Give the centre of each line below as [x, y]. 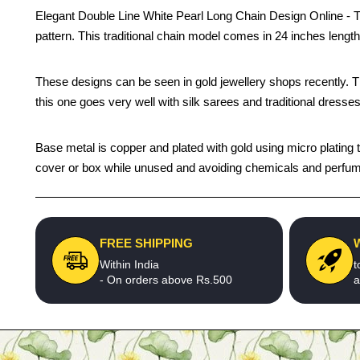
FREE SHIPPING [146, 243]
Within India [129, 264]
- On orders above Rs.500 [166, 280]
